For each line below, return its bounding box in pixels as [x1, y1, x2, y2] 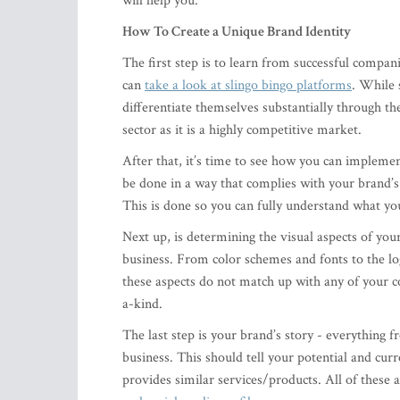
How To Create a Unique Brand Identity [122, 22, 351, 41]
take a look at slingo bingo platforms [145, 76, 352, 95]
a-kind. [122, 295, 166, 313]
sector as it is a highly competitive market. [122, 121, 365, 139]
